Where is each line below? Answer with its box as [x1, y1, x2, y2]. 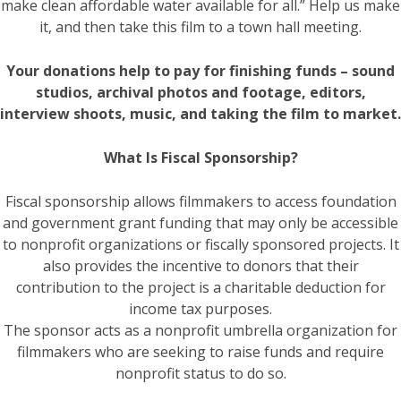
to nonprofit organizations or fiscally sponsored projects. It [2, 234, 399, 254]
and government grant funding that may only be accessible [3, 212, 398, 233]
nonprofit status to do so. [115, 363, 286, 383]
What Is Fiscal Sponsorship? [103, 147, 298, 167]
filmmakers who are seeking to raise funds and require [17, 341, 384, 362]
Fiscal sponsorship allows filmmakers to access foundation [4, 191, 397, 211]
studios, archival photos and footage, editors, [35, 81, 366, 102]
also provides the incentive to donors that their [42, 255, 359, 276]
